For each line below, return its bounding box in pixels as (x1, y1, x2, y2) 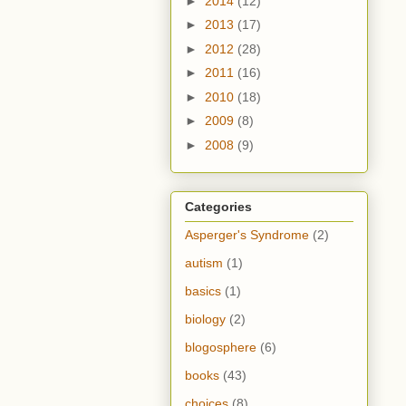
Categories (185, 199, 252, 215)
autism (185, 256, 223, 271)
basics (185, 284, 221, 299)
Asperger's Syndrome (185, 227, 309, 243)
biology (185, 312, 226, 327)
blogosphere (185, 340, 256, 355)
